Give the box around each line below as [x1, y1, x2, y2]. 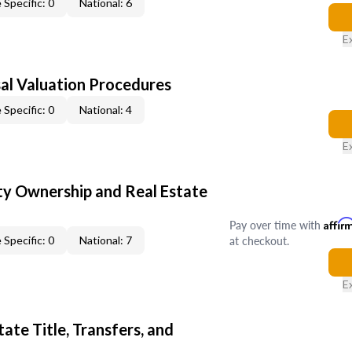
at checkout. [229, 233, 289, 248]
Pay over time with [229, 217, 324, 233]
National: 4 [79, 103, 132, 116]
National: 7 [79, 233, 132, 247]
